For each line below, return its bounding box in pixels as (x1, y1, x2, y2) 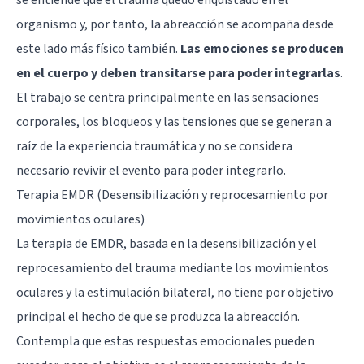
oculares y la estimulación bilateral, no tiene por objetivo (16, 283, 334, 301)
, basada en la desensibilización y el (123, 234, 317, 253)
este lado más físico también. (16, 39, 180, 58)
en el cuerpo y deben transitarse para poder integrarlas (16, 63, 340, 82)
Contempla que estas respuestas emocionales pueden (16, 331, 314, 350)
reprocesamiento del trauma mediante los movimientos (16, 258, 329, 277)
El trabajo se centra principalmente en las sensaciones (16, 88, 319, 106)
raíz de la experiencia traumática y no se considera (16, 136, 292, 155)
